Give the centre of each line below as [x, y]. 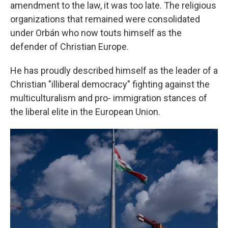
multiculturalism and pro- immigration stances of [109, 98]
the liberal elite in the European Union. [85, 111]
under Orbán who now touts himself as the [96, 33]
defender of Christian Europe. [69, 46]
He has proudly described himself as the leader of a [114, 70]
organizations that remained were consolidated [105, 19]
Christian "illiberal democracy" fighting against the [110, 84]
